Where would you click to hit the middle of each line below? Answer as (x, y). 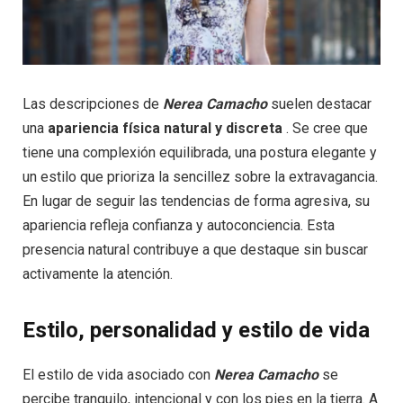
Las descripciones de (93, 104)
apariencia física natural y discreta (165, 129)
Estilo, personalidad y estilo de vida (196, 331)
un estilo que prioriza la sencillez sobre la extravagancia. (200, 177)
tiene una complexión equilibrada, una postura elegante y (200, 153)
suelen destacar (319, 104)
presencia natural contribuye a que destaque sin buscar (195, 250)
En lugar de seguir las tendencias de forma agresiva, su (196, 201)
